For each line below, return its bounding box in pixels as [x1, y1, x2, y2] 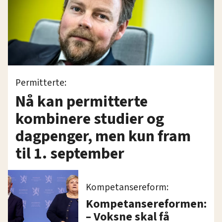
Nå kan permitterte [15, 90, 148, 113]
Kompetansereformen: [86, 195, 207, 213]
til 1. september [15, 142, 124, 165]
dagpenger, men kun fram [15, 124, 191, 148]
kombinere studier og [15, 107, 164, 130]
